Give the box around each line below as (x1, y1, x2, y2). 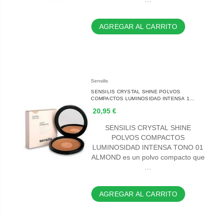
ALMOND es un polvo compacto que (91, 153, 205, 162)
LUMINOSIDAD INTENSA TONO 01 (92, 143, 204, 152)
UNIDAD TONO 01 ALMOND (91, 103, 158, 109)
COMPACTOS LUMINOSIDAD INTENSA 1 (91, 96, 190, 102)
